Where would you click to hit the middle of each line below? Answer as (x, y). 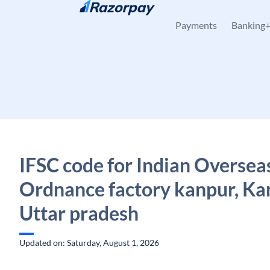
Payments (196, 25)
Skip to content (58, 15)
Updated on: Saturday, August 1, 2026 (89, 243)
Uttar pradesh (79, 213)
